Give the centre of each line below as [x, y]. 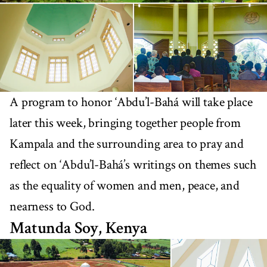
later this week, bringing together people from [125, 123]
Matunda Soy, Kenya [79, 228]
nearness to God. [52, 207]
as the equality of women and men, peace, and [125, 186]
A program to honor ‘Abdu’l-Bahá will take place [131, 103]
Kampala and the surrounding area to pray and [127, 144]
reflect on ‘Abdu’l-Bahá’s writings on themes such [133, 165]
